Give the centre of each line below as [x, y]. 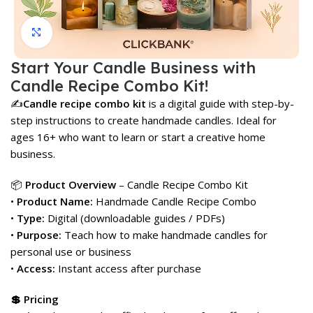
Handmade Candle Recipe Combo [175, 201]
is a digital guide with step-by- [220, 103]
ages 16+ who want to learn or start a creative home [138, 137]
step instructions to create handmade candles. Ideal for [144, 120]
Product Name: [55, 201]
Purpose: [39, 234]
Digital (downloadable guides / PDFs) [135, 218]
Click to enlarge [90, 32]
